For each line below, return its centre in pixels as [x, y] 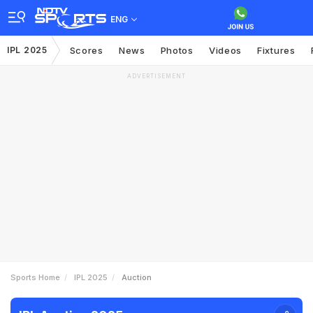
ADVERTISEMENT [156, 76]
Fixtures [276, 50]
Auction [137, 277]
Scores [86, 50]
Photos [177, 50]
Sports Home [35, 277]
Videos [225, 50]
